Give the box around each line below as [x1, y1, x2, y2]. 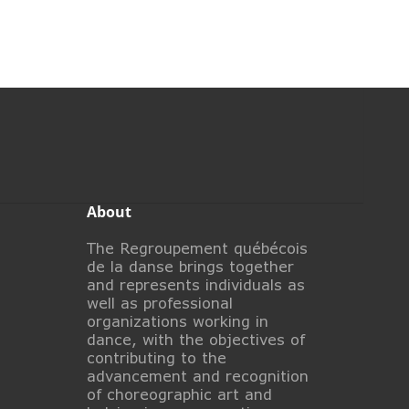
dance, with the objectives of [86, 330, 305, 348]
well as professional [86, 293, 233, 311]
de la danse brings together [86, 257, 294, 275]
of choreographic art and [86, 384, 272, 403]
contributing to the [86, 348, 226, 366]
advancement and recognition [86, 366, 309, 384]
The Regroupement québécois [86, 238, 308, 257]
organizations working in [86, 311, 268, 330]
